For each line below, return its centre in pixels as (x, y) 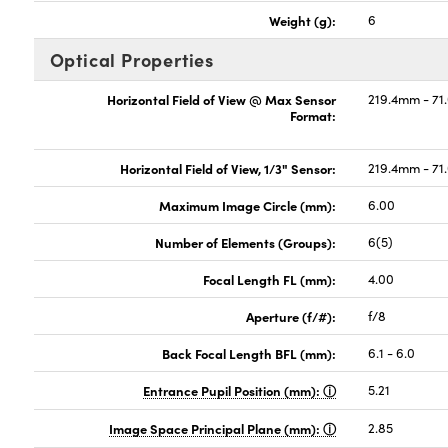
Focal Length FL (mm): (270, 279)
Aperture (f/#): (291, 316)
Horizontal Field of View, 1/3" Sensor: (228, 168)
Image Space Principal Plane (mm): (216, 428)
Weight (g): (303, 20)
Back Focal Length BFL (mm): (249, 353)
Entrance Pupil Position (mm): (233, 390)
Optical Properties (131, 59)
